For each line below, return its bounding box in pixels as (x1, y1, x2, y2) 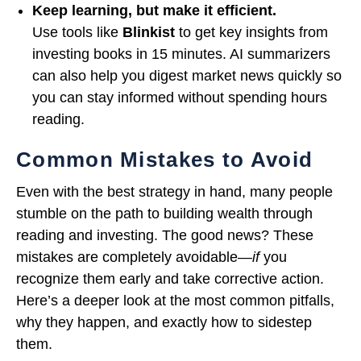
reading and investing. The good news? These (16, 227, 313, 244)
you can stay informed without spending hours (32, 89, 327, 106)
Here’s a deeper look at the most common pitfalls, (16, 293, 334, 309)
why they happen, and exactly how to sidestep (16, 314, 312, 331)
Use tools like (32, 24, 122, 41)
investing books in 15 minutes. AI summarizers (32, 46, 330, 63)
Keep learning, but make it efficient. (32, 2, 276, 19)
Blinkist (122, 24, 175, 41)
